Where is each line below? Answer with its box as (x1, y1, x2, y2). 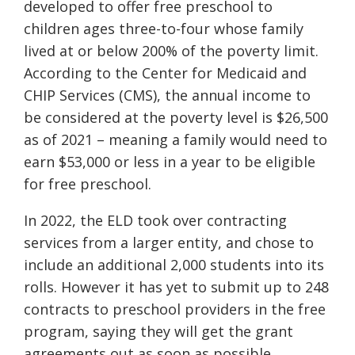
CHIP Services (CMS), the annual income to (24, 86, 311, 105)
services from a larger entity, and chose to (24, 233, 314, 253)
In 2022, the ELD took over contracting (24, 211, 287, 231)
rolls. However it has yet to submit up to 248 (24, 277, 329, 297)
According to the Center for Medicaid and (24, 63, 307, 83)
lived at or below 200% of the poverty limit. (24, 41, 319, 61)
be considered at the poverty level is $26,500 (24, 108, 328, 128)
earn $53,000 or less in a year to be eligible (24, 152, 315, 172)
